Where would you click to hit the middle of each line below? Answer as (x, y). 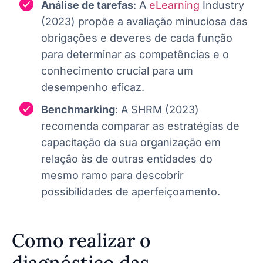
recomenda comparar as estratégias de (140, 126)
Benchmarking (78, 109)
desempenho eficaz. (94, 87)
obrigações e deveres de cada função (137, 38)
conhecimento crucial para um (117, 70)
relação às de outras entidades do (127, 159)
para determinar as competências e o (135, 54)
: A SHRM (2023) (157, 109)
